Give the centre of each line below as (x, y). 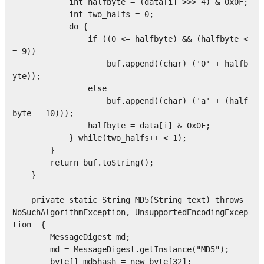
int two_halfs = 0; (83, 14)
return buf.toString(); (83, 163)
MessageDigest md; (71, 237)
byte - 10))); (43, 113)
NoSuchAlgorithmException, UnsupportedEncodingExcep (130, 212)
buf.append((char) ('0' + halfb (130, 64)
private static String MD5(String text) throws (128, 200)
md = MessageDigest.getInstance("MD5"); (121, 250)
